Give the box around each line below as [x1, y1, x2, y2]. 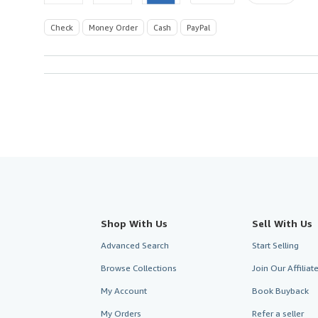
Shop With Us [101, 216, 168, 229]
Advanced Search [101, 239, 169, 251]
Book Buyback [251, 285, 309, 296]
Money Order [89, 22, 138, 32]
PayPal [187, 22, 210, 32]
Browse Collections [101, 262, 177, 273]
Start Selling [251, 239, 299, 251]
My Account [101, 285, 147, 296]
